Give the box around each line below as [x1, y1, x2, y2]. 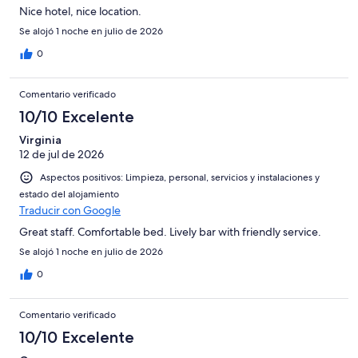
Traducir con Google [19, 203, 121, 218]
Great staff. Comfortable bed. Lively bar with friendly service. [19, 225, 321, 240]
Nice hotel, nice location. [19, 4, 141, 19]
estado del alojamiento [19, 188, 119, 201]
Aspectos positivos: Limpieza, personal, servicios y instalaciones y [40, 171, 320, 185]
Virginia [19, 133, 62, 148]
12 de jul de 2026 [19, 147, 104, 162]
